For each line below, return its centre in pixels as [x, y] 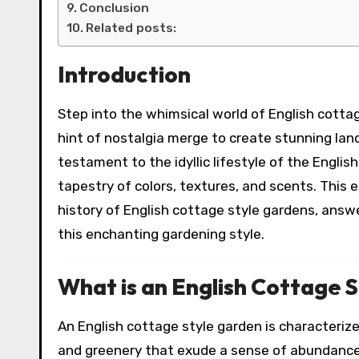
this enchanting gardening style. [161, 234]
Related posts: [131, 28]
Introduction [124, 74]
